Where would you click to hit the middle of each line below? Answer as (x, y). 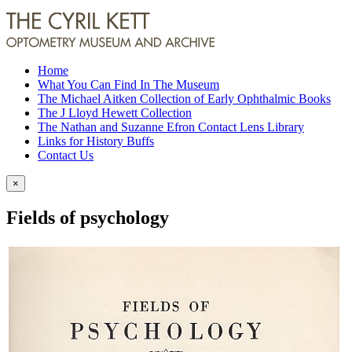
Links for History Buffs (96, 141)
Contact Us (66, 155)
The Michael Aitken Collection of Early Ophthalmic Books (184, 99)
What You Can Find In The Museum (128, 84)
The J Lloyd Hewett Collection (115, 113)
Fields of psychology (88, 217)
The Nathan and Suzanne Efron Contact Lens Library (171, 127)
